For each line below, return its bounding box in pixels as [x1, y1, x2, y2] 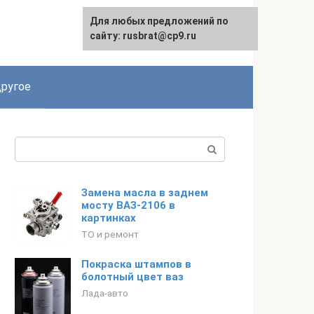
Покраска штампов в [81, 258, 191, 271]
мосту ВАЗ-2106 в [81, 199, 175, 212]
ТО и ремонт [81, 228, 139, 240]
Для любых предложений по [90, 15, 228, 27]
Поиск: [15, 138, 50, 151]
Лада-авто [81, 287, 128, 299]
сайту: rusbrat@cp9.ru [90, 30, 196, 41]
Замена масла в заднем [81, 186, 208, 199]
